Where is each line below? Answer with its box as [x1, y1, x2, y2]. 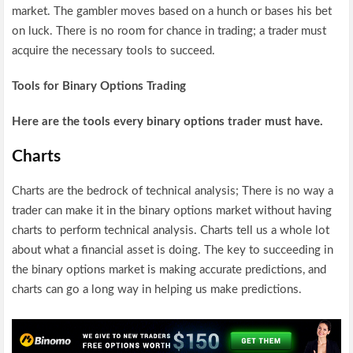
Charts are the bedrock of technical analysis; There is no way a [12, 185, 334, 197]
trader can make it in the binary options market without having [12, 205, 333, 217]
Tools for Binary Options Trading [12, 80, 187, 92]
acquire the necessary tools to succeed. [12, 45, 216, 57]
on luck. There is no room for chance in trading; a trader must [12, 25, 327, 37]
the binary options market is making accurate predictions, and [12, 264, 327, 276]
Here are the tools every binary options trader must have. [12, 116, 324, 128]
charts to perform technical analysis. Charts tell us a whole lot [12, 225, 330, 236]
